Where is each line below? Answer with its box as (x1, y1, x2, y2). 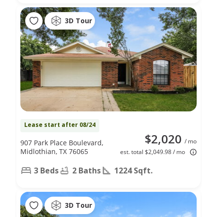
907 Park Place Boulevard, (20, 138, 103, 147)
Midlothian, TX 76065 (20, 146, 88, 156)
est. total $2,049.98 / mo (120, 147, 185, 156)
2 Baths (72, 165, 101, 176)
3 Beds (34, 165, 59, 176)
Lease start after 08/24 (24, 120, 95, 129)
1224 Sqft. (114, 165, 153, 176)
